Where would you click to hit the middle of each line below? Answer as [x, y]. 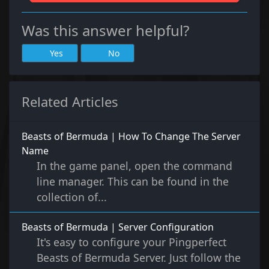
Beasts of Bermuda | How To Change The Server [131, 137]
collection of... [72, 197]
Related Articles [70, 102]
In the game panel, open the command [134, 166]
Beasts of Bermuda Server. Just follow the [139, 258]
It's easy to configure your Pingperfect [131, 242]
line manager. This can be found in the [133, 182]
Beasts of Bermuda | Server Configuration [118, 227]
